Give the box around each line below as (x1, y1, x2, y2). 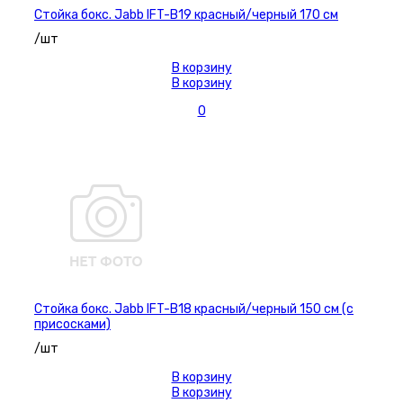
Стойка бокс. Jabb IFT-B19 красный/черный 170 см (34, 7, 338, 23)
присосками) (34, 317, 111, 333)
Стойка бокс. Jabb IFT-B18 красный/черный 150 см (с (34, 301, 354, 318)
